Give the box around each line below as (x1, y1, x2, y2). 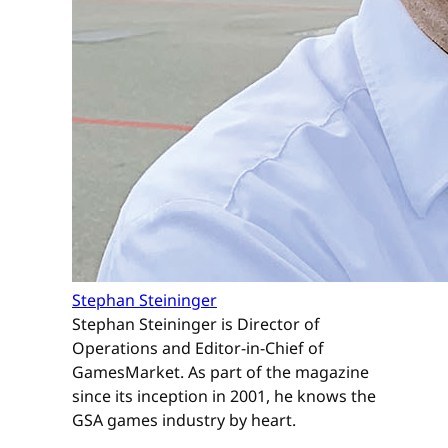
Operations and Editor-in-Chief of (72, 337, 324, 360)
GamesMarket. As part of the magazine (72, 361, 369, 384)
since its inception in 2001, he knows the (72, 385, 376, 408)
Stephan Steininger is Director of (72, 313, 320, 336)
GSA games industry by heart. (72, 409, 296, 432)
